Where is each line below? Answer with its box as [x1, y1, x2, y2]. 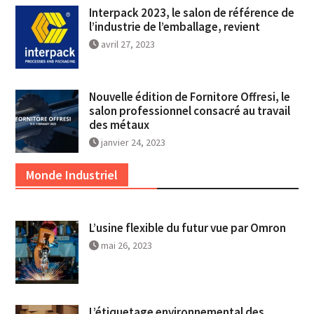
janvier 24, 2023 [100, 136, 165, 149]
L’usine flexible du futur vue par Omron [88, 220, 286, 236]
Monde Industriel [25, 167, 118, 184]
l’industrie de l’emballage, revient [88, 19, 260, 35]
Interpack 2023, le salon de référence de [88, 5, 294, 21]
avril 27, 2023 [100, 38, 155, 51]
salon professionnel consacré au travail [88, 103, 290, 119]
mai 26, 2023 [100, 239, 152, 252]
